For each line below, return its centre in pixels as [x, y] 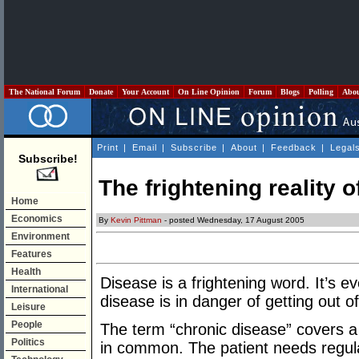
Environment [40, 236]
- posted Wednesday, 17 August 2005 [233, 220]
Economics [37, 219]
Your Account [145, 92]
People [27, 325]
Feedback [294, 147]
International [40, 289]
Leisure [28, 307]
